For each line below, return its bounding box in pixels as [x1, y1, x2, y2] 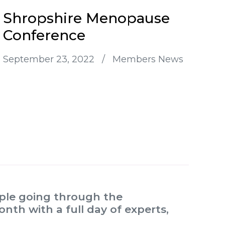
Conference [3, 27, 85, 44]
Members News [113, 54, 183, 65]
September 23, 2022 [3, 54, 97, 65]
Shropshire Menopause [3, 10, 170, 27]
